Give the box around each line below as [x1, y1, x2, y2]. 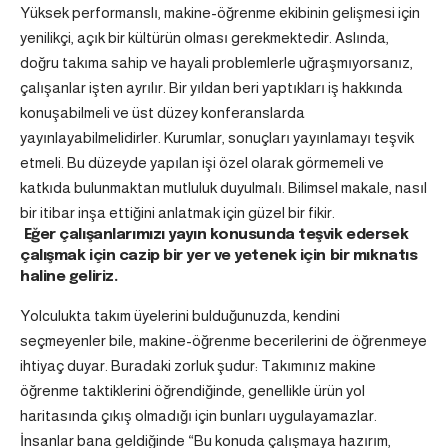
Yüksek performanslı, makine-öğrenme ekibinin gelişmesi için [20, 4, 420, 21]
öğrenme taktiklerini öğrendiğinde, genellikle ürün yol [20, 382, 365, 400]
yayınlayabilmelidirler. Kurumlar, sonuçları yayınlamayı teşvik [20, 129, 414, 146]
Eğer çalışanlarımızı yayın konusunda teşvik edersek [20, 227, 409, 243]
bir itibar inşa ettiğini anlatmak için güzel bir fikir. [20, 204, 335, 221]
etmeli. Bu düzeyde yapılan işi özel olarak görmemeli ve [20, 154, 384, 171]
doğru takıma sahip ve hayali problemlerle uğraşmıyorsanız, [20, 54, 413, 71]
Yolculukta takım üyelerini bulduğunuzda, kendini [20, 307, 340, 325]
